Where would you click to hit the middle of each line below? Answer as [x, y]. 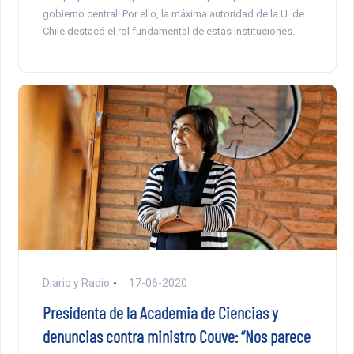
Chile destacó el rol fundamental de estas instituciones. [168, 32]
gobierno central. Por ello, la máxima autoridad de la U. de [173, 14]
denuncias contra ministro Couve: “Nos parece [176, 335]
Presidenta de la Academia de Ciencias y [160, 312]
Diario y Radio [76, 282]
